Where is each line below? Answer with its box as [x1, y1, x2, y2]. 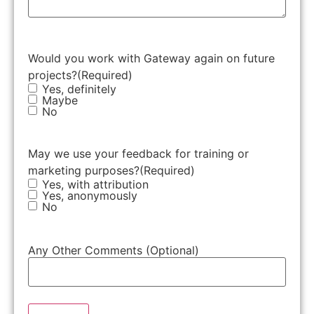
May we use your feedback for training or [28, 146, 249, 161]
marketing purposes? [28, 163, 139, 177]
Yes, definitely [42, 81, 116, 96]
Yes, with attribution [42, 177, 149, 191]
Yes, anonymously [42, 188, 137, 203]
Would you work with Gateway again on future [28, 50, 275, 65]
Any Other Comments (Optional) [28, 243, 199, 257]
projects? [28, 67, 77, 82]
